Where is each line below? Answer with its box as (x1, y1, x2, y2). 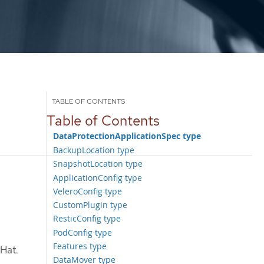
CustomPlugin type (53, 199, 128, 211)
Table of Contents (46, 110, 160, 130)
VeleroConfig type (53, 185, 123, 197)
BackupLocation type (53, 144, 135, 156)
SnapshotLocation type (53, 158, 143, 170)
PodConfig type (53, 226, 113, 238)
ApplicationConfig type (53, 171, 143, 183)
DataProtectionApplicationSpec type (53, 130, 202, 142)
